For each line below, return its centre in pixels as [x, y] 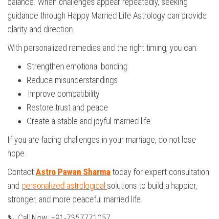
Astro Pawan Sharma [73, 172]
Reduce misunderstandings [72, 80]
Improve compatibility [63, 94]
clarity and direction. [41, 29]
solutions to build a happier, [152, 186]
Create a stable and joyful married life [89, 121]
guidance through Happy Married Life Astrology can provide [107, 16]
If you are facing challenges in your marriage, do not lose [102, 140]
